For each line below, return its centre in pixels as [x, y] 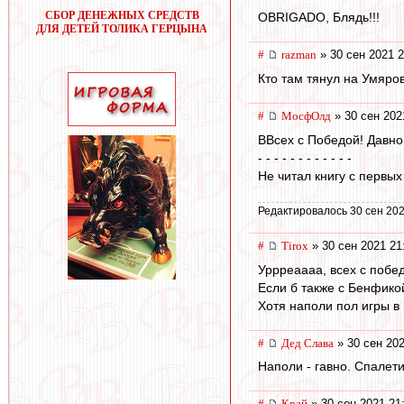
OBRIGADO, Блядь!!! [319, 18]
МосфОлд [306, 116]
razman [299, 55]
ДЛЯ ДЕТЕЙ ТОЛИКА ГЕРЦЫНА [122, 29]
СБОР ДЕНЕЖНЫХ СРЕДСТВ [122, 15]
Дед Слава [308, 343]
